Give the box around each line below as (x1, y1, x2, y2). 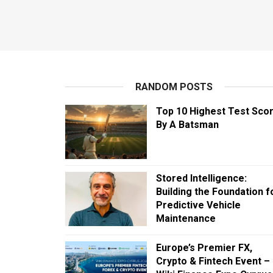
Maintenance (156, 213, 216, 224)
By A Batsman (156, 119, 219, 130)
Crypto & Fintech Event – (156, 255, 270, 267)
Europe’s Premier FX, (156, 242, 252, 253)
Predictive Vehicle (156, 199, 241, 211)
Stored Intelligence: (156, 172, 247, 184)
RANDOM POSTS (135, 81, 213, 93)
